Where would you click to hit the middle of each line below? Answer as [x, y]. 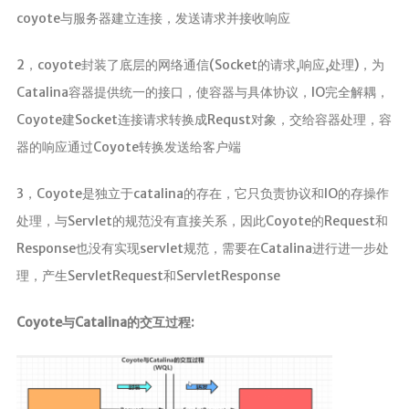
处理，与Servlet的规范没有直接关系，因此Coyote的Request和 [202, 221]
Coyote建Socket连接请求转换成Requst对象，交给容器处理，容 [204, 120]
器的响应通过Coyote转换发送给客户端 [128, 147]
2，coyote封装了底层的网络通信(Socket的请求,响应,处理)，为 [200, 65]
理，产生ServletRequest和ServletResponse [148, 276]
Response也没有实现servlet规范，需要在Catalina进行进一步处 [202, 248]
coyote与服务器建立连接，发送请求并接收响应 [153, 18]
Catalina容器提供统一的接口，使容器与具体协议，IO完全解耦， [202, 92]
